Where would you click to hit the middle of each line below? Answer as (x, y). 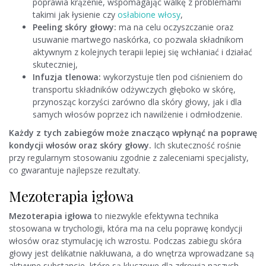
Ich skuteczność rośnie (196, 145)
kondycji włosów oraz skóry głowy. (80, 145)
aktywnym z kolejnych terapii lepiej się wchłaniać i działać (142, 52)
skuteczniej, (55, 65)
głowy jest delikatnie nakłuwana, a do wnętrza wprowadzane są (132, 254)
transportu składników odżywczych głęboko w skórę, (134, 90)
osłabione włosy (149, 15)
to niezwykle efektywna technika (155, 216)
